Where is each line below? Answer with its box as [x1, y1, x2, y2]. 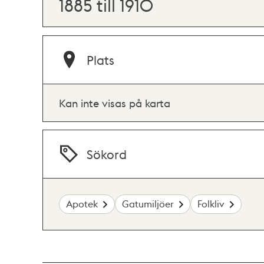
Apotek [66, 197, 98, 210]
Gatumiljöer [121, 197, 174, 210]
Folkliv [197, 197, 225, 210]
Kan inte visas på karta [59, 95, 170, 110]
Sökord [87, 146, 127, 162]
